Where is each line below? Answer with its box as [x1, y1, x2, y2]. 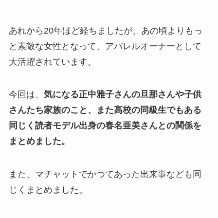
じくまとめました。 [8, 185, 88, 195]
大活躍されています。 [8, 56, 96, 67]
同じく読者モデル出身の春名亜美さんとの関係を [8, 121, 201, 131]
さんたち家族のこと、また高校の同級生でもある [8, 105, 201, 115]
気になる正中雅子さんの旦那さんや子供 [43, 90, 201, 100]
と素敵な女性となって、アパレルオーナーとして [8, 41, 201, 51]
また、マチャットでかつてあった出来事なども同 [8, 169, 201, 180]
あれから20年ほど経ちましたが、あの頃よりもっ [8, 25, 202, 36]
